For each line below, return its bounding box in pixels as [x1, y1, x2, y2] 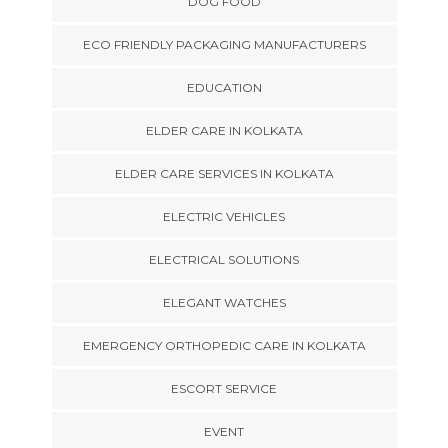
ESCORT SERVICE [171, 380, 277, 396]
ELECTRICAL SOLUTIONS [149, 251, 299, 267]
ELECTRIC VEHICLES [163, 208, 285, 224]
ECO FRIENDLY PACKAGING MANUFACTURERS [82, 36, 366, 52]
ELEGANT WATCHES [162, 294, 286, 310]
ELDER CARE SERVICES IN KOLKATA [114, 165, 334, 181]
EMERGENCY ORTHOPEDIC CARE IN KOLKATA [82, 337, 366, 353]
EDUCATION [186, 79, 262, 95]
